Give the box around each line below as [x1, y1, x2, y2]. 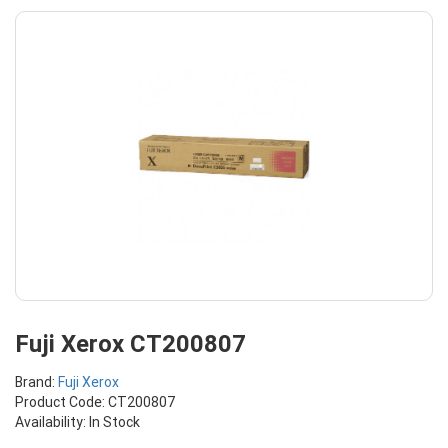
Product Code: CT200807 [15, 393, 175, 412]
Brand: [15, 373, 58, 392]
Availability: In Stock [15, 413, 140, 432]
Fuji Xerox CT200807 [15, 329, 246, 359]
